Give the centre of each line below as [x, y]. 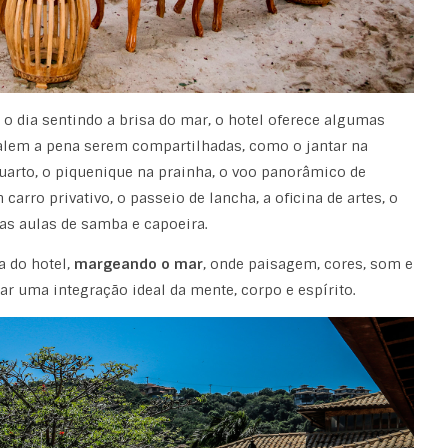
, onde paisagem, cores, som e [307, 263]
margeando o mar [138, 263]
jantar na [336, 145]
